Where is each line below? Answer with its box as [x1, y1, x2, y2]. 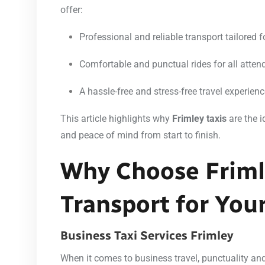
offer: [60, 4, 83, 15]
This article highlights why [60, 112, 172, 124]
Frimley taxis [172, 112, 227, 124]
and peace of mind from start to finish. [60, 129, 221, 141]
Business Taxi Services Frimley [60, 228, 234, 243]
